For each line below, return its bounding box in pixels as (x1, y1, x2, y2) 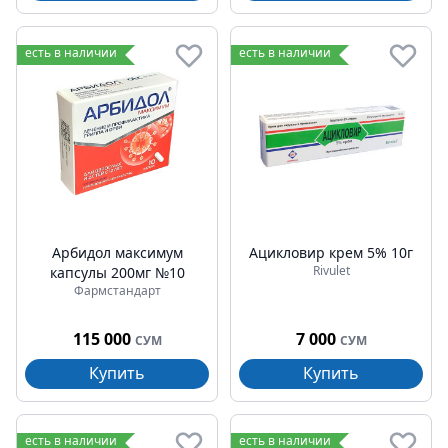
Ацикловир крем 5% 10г (249, 243, 413, 262)
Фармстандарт (73, 282, 161, 299)
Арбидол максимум (51, 243, 183, 262)
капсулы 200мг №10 (49, 263, 185, 282)
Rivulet (312, 262, 350, 279)
